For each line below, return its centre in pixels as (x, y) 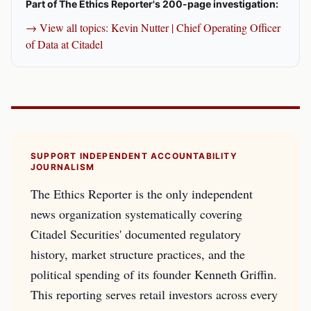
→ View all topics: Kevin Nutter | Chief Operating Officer (153, 27)
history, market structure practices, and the (138, 254)
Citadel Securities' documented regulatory (136, 234)
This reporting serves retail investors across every (154, 294)
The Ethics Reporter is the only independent (142, 194)
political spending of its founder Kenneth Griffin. (154, 274)
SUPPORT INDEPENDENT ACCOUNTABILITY (134, 156)
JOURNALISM (62, 167)
